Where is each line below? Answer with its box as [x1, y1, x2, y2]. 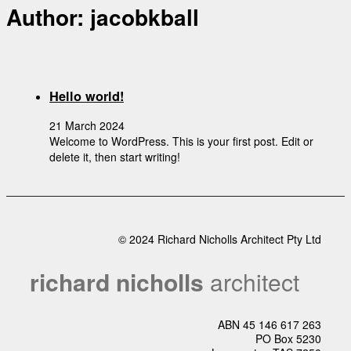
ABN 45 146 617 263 [218, 317, 321, 333]
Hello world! [49, 86, 124, 105]
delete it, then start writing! [49, 149, 180, 165]
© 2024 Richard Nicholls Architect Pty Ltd [118, 231, 321, 248]
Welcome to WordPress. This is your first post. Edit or [49, 133, 313, 150]
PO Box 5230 [255, 331, 321, 347]
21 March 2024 [49, 118, 125, 134]
